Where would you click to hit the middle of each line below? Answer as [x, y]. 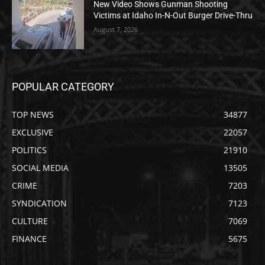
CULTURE [30, 221]
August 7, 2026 [116, 29]
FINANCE [29, 239]
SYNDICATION [39, 203]
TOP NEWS [33, 115]
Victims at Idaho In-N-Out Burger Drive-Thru [173, 15]
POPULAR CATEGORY [63, 87]
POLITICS [29, 150]
